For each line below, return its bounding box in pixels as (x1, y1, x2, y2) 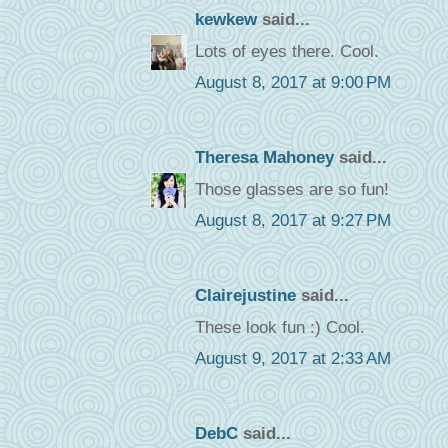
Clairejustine (194, 286, 296, 306)
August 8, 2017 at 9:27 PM (194, 211, 391, 231)
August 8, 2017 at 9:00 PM (194, 73, 391, 93)
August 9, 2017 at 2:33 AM (194, 349, 391, 369)
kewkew (194, 10, 257, 30)
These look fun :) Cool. (194, 317, 365, 337)
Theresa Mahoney (194, 148, 334, 168)
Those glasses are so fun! (194, 179, 389, 199)
